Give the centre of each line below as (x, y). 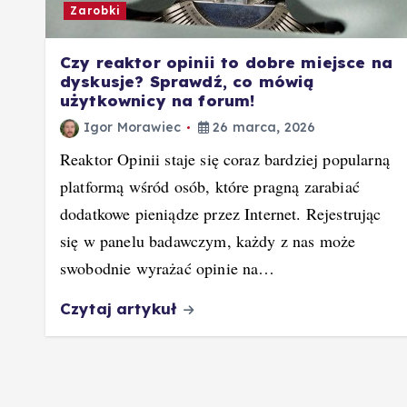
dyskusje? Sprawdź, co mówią (187, 82)
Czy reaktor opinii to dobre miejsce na (227, 63)
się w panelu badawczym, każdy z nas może (208, 241)
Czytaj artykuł (121, 309)
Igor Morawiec (133, 128)
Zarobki (95, 11)
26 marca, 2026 (262, 128)
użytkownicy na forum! (158, 101)
